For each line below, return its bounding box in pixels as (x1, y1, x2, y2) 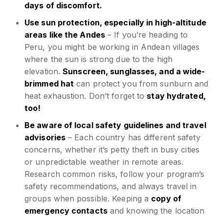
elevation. (24, 66, 63, 77)
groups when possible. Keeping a (24, 194, 152, 204)
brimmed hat (24, 79, 74, 89)
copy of (151, 194, 181, 204)
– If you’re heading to (105, 30, 188, 40)
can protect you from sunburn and (74, 79, 209, 89)
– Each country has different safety (66, 132, 200, 143)
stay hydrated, (147, 91, 206, 101)
